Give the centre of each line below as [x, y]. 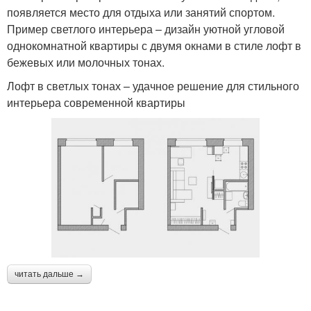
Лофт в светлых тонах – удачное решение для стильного [153, 85]
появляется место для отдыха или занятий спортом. [141, 12]
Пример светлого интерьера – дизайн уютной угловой [146, 28]
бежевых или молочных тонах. [86, 62]
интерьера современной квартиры [96, 102]
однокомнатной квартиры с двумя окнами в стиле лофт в [154, 45]
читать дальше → [49, 274]
